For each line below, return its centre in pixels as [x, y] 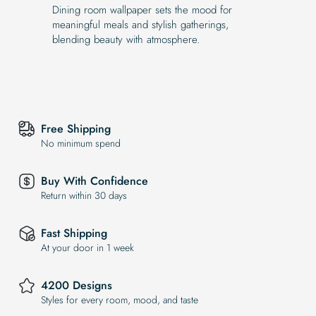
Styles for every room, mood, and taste [120, 300]
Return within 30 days [84, 196]
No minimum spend [81, 144]
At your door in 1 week [87, 248]
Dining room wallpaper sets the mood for [142, 10]
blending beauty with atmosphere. [126, 39]
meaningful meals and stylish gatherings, [140, 24]
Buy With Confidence [95, 181]
